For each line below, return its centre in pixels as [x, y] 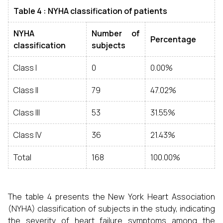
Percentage [173, 39]
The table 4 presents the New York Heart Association [111, 197]
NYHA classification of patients [108, 11]
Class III [27, 112]
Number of [116, 33]
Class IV [27, 135]
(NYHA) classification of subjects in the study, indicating [111, 209]
